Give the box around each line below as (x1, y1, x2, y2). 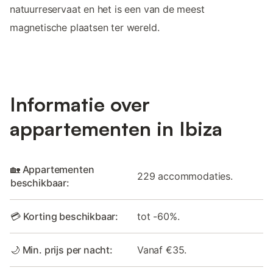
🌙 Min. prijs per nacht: (10, 243, 113, 256)
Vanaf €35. (137, 243, 187, 256)
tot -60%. (137, 210, 180, 222)
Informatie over (10, 91, 150, 116)
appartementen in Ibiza (10, 116, 222, 141)
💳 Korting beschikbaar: (10, 210, 119, 222)
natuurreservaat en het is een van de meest (10, 3, 205, 16)
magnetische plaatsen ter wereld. (10, 21, 160, 34)
